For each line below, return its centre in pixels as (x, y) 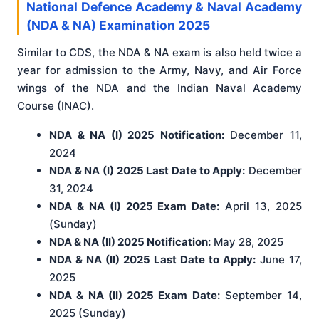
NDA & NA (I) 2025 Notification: (137, 135)
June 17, (279, 260)
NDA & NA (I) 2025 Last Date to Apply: (147, 171)
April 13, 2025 (261, 206)
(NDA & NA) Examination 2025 (118, 26)
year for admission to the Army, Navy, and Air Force (159, 70)
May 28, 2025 (249, 242)
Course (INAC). (56, 106)
